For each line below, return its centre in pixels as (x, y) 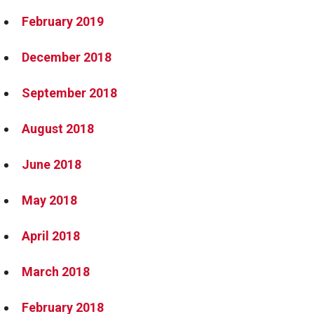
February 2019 (63, 21)
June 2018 (52, 164)
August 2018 (58, 129)
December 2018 (67, 57)
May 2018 (49, 200)
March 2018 (56, 272)
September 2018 (69, 93)
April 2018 (51, 236)
